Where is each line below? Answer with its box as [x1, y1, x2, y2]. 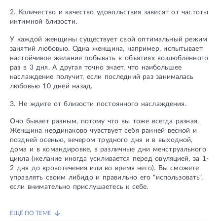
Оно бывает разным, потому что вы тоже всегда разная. [10, 118, 199, 125]
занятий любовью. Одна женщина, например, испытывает [10, 45, 203, 52]
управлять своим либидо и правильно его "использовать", [10, 174, 203, 182]
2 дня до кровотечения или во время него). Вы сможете [10, 165, 199, 172]
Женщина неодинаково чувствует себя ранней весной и [10, 127, 197, 135]
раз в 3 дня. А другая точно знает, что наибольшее [10, 64, 182, 71]
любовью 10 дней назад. [10, 82, 93, 90]
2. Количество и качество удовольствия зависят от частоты [10, 8, 209, 16]
